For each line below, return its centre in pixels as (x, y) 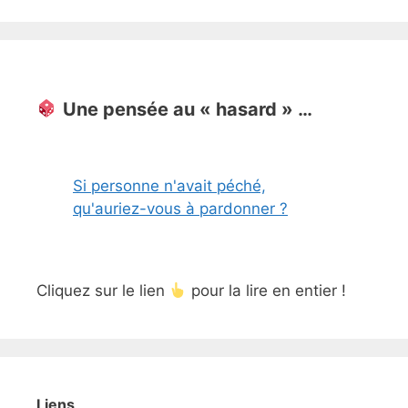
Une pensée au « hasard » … (187, 110)
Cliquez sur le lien (103, 291)
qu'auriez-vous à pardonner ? (180, 209)
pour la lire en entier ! (267, 291)
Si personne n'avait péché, (169, 186)
